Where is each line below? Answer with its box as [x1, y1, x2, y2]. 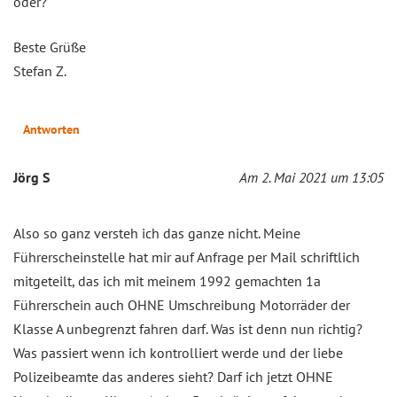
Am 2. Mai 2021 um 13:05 [239, 167, 384, 186]
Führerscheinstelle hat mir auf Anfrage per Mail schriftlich [13, 247, 360, 266]
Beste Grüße [13, 37, 86, 56]
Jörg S [13, 167, 50, 186]
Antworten [23, 121, 80, 137]
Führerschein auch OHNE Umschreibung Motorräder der [13, 295, 350, 314]
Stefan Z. [13, 61, 66, 80]
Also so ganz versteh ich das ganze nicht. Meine [13, 223, 300, 242]
